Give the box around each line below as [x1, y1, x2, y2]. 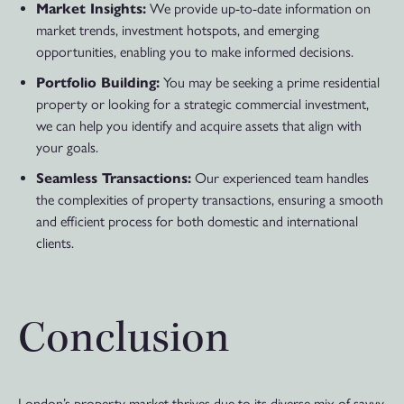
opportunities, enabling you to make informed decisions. [36, 43, 353, 61]
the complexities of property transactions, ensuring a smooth [36, 191, 383, 209]
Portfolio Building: [36, 74, 160, 92]
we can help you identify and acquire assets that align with [36, 117, 362, 135]
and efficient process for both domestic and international [36, 213, 358, 231]
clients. [36, 234, 74, 252]
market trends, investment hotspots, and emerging [36, 22, 319, 40]
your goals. [36, 139, 98, 157]
